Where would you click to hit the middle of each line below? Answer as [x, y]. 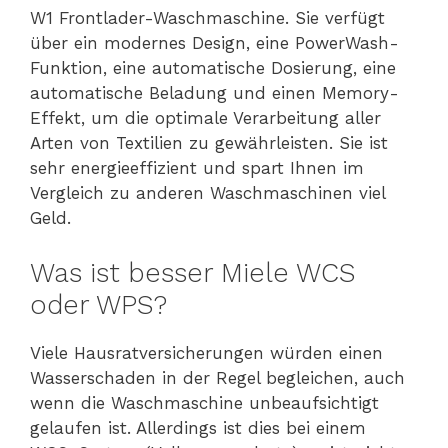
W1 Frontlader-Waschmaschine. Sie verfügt [207, 18]
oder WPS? [98, 304]
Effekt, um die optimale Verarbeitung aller [205, 118]
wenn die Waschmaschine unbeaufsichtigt [204, 402]
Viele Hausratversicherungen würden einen [206, 352]
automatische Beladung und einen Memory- [214, 93]
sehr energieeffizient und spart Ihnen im [197, 168]
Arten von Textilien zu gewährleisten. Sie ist [209, 143]
